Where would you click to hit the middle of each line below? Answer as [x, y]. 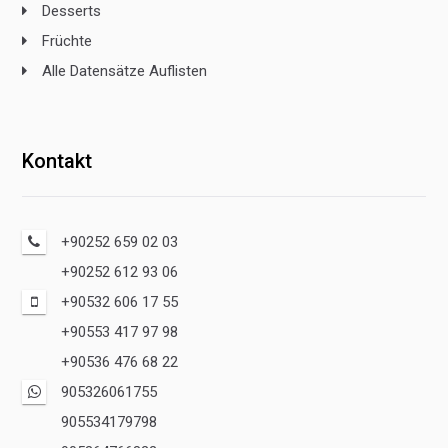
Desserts [72, 11]
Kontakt [57, 161]
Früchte [67, 41]
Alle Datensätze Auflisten [125, 71]
